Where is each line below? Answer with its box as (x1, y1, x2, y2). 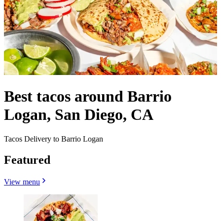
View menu (4, 177, 40, 186)
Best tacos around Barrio (4, 87, 172, 106)
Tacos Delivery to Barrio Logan (4, 134, 103, 143)
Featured (4, 153, 50, 166)
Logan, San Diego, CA (4, 106, 153, 124)
